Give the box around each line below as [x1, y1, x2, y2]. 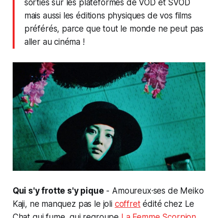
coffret [114, 199, 141, 209]
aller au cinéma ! [24, 36, 85, 47]
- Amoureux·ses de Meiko [104, 186, 204, 196]
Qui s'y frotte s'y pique [12, 186, 104, 196]
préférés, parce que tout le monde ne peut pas [24, 23, 204, 34]
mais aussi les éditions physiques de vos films [24, 10, 192, 20]
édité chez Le [140, 199, 195, 209]
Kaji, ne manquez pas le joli [12, 199, 115, 209]
